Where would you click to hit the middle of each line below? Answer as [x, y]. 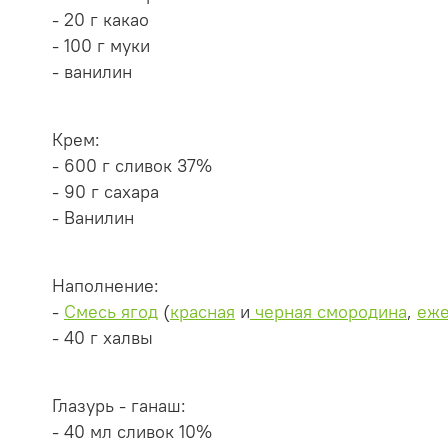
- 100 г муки [101, 46]
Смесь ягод [111, 312]
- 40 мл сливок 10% [132, 432]
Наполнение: [105, 286]
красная [202, 312]
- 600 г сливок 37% [132, 166]
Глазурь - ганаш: [119, 406]
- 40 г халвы [102, 338]
